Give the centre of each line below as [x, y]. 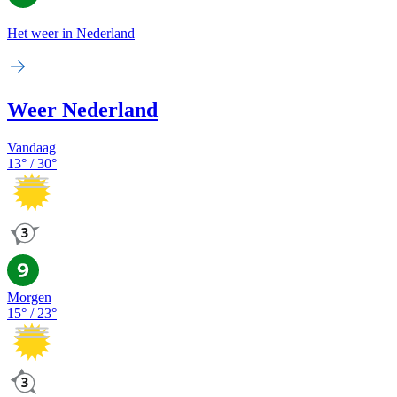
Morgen [29, 297]
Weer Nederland [82, 110]
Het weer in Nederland [71, 34]
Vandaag [31, 147]
